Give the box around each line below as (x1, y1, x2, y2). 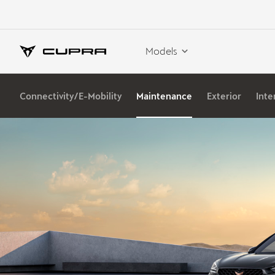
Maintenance (136, 90, 192, 101)
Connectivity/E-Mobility (20, 90, 122, 101)
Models (145, 44, 177, 56)
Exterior (207, 90, 241, 101)
